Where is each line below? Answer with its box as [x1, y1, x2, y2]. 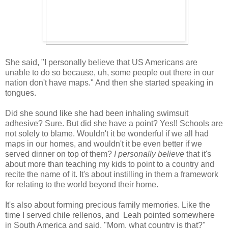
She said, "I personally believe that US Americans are [5, 58, 197, 67]
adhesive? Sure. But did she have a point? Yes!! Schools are [5, 119, 223, 128]
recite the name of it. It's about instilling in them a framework [5, 170, 218, 179]
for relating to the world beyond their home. [5, 180, 158, 189]
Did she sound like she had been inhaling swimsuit [5, 109, 188, 118]
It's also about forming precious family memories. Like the [5, 201, 210, 210]
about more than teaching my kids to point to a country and [5, 160, 214, 169]
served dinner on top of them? [5, 150, 114, 159]
